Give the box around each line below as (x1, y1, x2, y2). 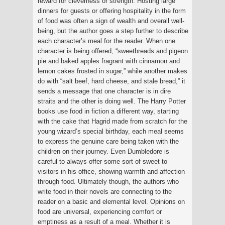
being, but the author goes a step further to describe (38, 27, 188, 35)
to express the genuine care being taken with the (38, 137, 179, 145)
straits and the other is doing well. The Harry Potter (38, 97, 186, 105)
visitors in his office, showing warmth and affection (38, 167, 185, 175)
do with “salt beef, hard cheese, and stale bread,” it (38, 77, 185, 85)
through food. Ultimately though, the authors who (38, 177, 179, 185)
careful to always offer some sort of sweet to (38, 157, 167, 165)
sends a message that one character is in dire (38, 87, 171, 95)
